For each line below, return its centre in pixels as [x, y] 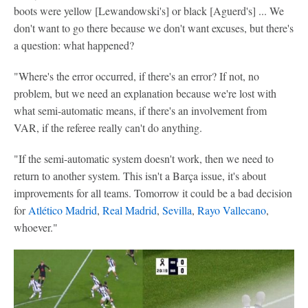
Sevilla [177, 210]
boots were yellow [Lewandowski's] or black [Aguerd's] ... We [149, 11]
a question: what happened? [74, 45]
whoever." [36, 227]
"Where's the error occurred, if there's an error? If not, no [136, 76]
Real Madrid [130, 210]
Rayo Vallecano [232, 210]
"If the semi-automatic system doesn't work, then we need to [144, 158]
